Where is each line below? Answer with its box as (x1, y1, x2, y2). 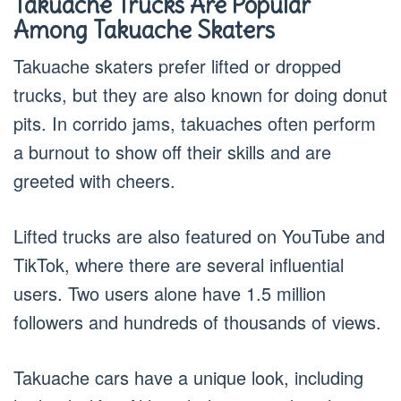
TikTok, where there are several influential (13, 251, 344, 277)
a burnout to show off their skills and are (13, 138, 331, 165)
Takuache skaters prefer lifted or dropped (13, 52, 341, 79)
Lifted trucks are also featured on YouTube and (13, 222, 385, 249)
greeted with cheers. (13, 166, 175, 193)
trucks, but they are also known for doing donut (13, 81, 388, 107)
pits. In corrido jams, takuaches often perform (13, 109, 376, 136)
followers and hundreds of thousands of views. (13, 308, 381, 335)
